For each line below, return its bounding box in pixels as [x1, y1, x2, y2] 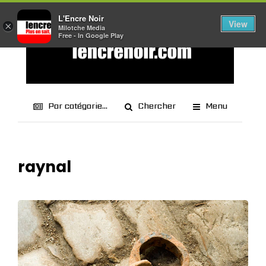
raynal [18, 156, 71, 178]
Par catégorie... [47, 100, 107, 112]
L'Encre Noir [58, 12, 104, 24]
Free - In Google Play [58, 31, 123, 40]
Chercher [137, 100, 176, 112]
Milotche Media [58, 23, 105, 33]
